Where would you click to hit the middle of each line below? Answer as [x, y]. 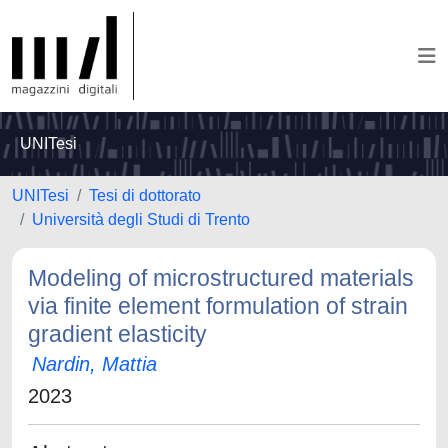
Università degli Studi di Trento [141, 219]
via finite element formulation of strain [218, 306]
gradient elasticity [117, 334]
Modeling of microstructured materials [221, 278]
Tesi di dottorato [145, 195]
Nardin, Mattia [94, 364]
